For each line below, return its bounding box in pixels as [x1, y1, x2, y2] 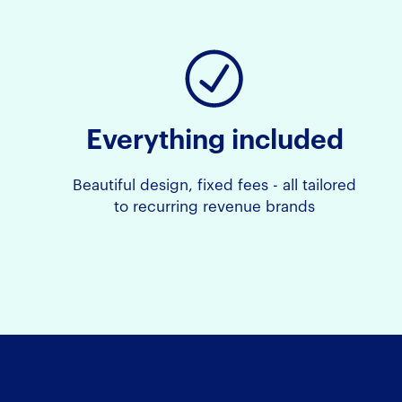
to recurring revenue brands [114, 198, 316, 214]
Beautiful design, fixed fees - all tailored [73, 177, 357, 193]
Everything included [85, 127, 344, 154]
